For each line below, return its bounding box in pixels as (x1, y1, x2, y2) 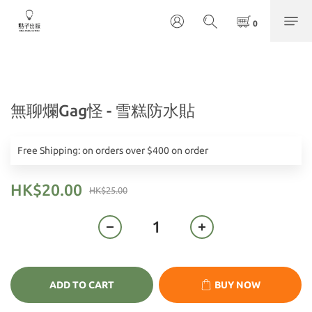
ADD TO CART (49, 279, 114, 290)
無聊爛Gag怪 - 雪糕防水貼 (10, 102, 195, 119)
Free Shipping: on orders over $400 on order (17, 145, 208, 156)
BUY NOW (214, 279, 260, 290)
